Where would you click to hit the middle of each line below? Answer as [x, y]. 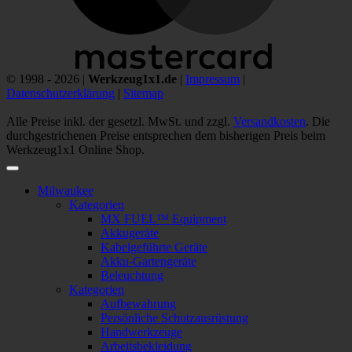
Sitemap [143, 93]
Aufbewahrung [138, 304]
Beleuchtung [132, 276]
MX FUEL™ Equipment [163, 219]
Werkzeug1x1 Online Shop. [75, 150]
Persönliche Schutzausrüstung [174, 318]
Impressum [213, 79]
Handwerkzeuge [141, 332]
